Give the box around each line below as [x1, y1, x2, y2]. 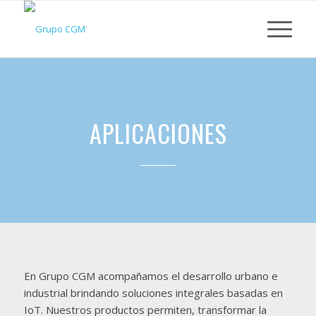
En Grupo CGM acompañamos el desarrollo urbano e [23, 268, 278, 283]
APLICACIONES [89, 115, 227, 151]
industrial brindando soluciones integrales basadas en [23, 285, 283, 300]
